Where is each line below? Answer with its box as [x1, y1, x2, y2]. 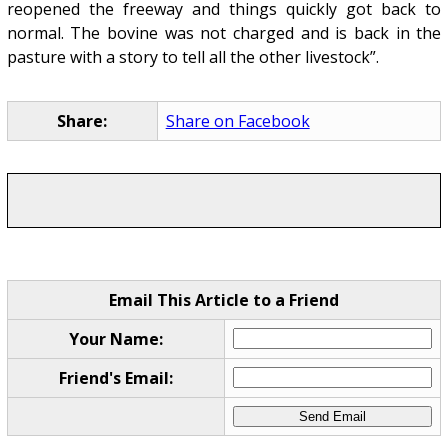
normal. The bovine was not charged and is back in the [6, 22, 442, 45]
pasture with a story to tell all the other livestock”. [6, 46, 379, 69]
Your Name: [68, 328, 163, 351]
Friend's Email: [58, 367, 173, 390]
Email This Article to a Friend [108, 289, 339, 312]
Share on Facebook [165, 110, 310, 133]
